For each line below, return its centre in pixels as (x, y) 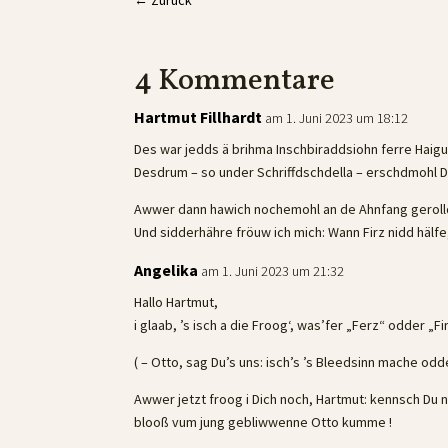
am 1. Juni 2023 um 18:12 (337, 117)
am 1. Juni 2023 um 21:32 (273, 270)
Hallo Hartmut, (176, 301)
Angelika (166, 269)
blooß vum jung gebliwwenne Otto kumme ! (263, 421)
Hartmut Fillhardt (198, 116)
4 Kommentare (235, 80)
